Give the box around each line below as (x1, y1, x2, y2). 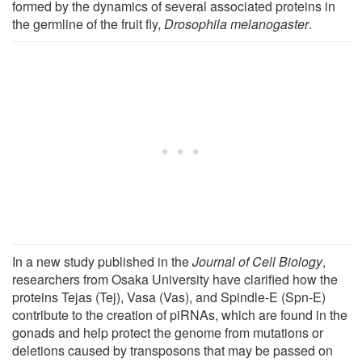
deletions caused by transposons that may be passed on (12, 340, 333, 360)
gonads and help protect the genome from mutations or (12, 322, 323, 342)
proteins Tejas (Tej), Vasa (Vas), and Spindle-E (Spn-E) (12, 287, 326, 306)
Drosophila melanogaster (164, 14, 309, 33)
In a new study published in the (12, 251, 192, 271)
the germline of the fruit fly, (12, 14, 164, 33)
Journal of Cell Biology (192, 251, 322, 271)
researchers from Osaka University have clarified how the (12, 269, 338, 288)
